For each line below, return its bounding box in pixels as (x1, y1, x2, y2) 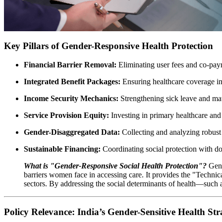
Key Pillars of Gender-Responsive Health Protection (4, 40, 213, 51)
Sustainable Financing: (24, 145, 101, 154)
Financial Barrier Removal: (24, 60, 116, 69)
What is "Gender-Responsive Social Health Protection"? (24, 162, 207, 170)
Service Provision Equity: (24, 111, 109, 120)
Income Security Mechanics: (24, 94, 118, 103)
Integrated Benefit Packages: (24, 77, 120, 86)
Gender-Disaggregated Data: (24, 128, 120, 137)
